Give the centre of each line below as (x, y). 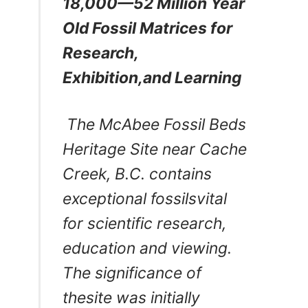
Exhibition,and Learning (152, 78)
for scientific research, (145, 224)
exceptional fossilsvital (145, 199)
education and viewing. (147, 249)
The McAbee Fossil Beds (155, 125)
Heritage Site (113, 150)
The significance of (132, 273)
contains (181, 174)
